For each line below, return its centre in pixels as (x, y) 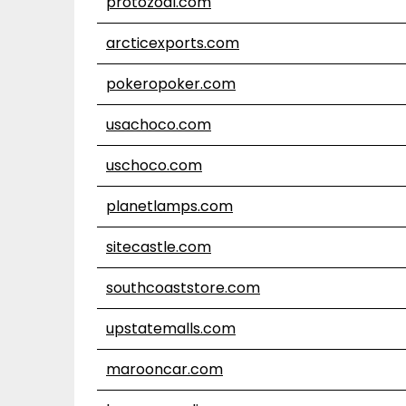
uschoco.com (154, 165)
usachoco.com (159, 125)
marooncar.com (164, 369)
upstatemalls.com (171, 329)
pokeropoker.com (171, 84)
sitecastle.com (159, 247)
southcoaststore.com (183, 288)
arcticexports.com (173, 43)
